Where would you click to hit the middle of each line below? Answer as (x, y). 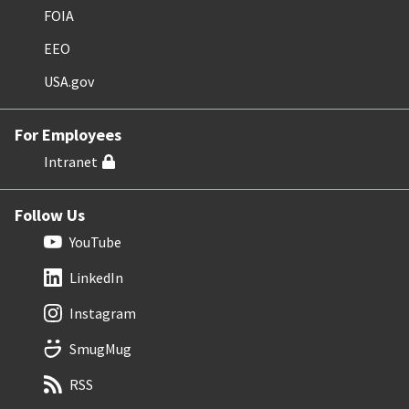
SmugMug (100, 348)
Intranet (71, 161)
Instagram (103, 313)
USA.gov (69, 81)
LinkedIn (96, 277)
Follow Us (50, 215)
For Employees (68, 134)
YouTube (95, 241)
